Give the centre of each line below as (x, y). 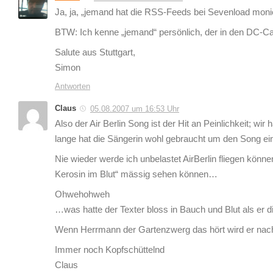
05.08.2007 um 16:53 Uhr (135, 108)
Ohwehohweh (82, 194)
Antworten (73, 86)
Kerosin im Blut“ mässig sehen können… (136, 174)
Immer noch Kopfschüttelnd (110, 250)
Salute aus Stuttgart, (95, 52)
